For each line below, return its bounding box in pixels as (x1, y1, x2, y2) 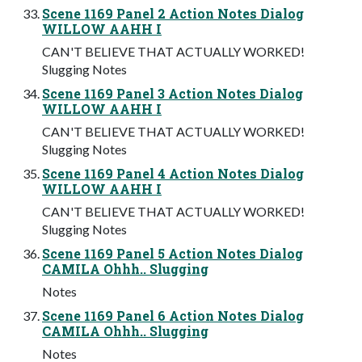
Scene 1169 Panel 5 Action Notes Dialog (42, 244, 303, 262)
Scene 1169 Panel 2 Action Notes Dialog (42, 4, 304, 22)
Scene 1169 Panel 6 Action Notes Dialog (42, 306, 304, 324)
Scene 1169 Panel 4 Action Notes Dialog (42, 164, 304, 182)
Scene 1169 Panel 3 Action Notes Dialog (42, 84, 303, 102)
